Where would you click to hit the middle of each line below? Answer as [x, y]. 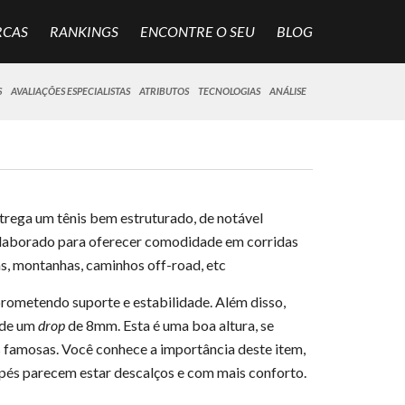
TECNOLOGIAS [230, 91]
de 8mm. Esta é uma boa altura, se [169, 325]
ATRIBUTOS [165, 91]
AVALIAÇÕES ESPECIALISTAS [71, 91]
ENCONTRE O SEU [198, 31]
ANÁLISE [288, 91]
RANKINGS [85, 31]
